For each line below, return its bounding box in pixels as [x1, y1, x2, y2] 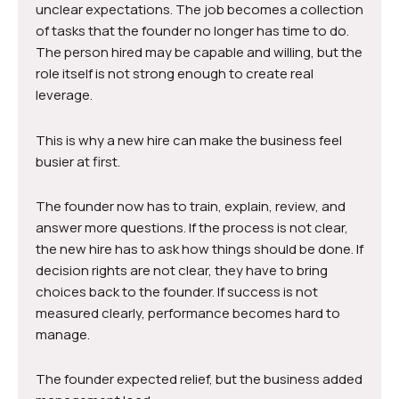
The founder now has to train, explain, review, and [36, 196, 346, 216]
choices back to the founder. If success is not [36, 281, 318, 301]
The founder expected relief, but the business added [36, 370, 362, 389]
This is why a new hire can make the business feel [36, 130, 342, 150]
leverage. [36, 85, 93, 105]
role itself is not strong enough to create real [36, 64, 313, 84]
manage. [36, 324, 90, 344]
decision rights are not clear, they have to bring [36, 260, 328, 280]
